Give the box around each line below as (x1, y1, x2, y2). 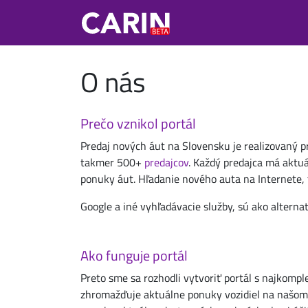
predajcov (144, 154, 188, 170)
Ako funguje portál (80, 245, 188, 266)
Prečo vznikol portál (80, 113, 196, 134)
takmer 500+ (80, 154, 144, 170)
